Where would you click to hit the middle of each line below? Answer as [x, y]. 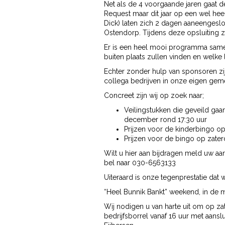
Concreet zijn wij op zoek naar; [154, 95]
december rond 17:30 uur [165, 120]
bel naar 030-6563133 [140, 163]
